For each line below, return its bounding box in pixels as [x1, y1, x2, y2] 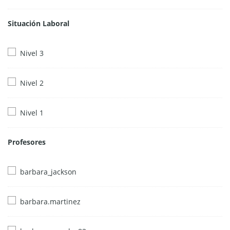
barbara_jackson [20, 167, 76, 177]
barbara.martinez [20, 197, 81, 207]
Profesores [8, 137, 46, 147]
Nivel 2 [20, 78, 44, 88]
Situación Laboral [8, 18, 69, 29]
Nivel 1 [20, 107, 44, 118]
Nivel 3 [20, 48, 44, 58]
